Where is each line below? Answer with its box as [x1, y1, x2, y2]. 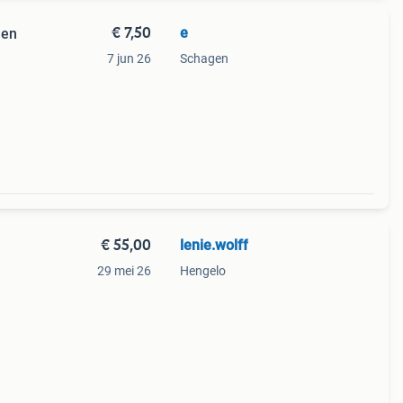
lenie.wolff [179, 237, 248, 254]
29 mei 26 [96, 264, 151, 278]
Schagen [179, 51, 228, 66]
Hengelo [179, 264, 226, 278]
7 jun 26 [106, 51, 151, 66]
